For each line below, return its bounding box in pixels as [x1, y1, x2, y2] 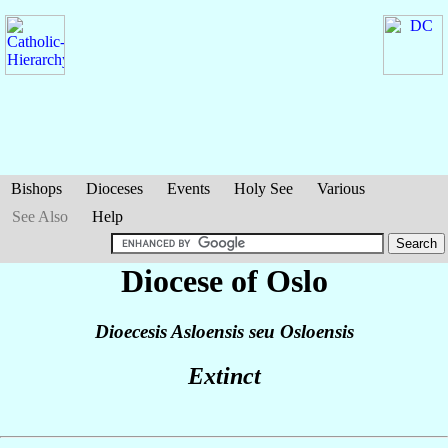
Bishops [11, 180, 62, 197]
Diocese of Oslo [120, 263, 328, 299]
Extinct [187, 363, 261, 390]
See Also [12, 208, 68, 225]
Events [167, 180, 210, 197]
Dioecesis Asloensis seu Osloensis [94, 321, 354, 343]
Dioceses [86, 180, 143, 197]
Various [317, 180, 365, 197]
